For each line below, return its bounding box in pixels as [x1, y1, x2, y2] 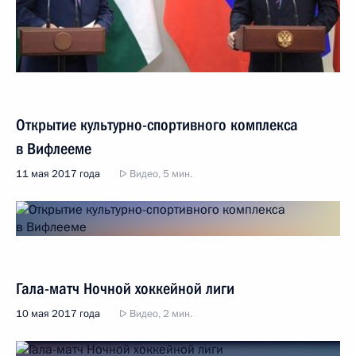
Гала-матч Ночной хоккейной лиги [16, 278, 234, 298]
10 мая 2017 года [16, 306, 100, 321]
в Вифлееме [16, 138, 91, 158]
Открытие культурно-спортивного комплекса [16, 114, 298, 134]
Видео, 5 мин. [127, 166, 192, 181]
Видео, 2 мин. [127, 306, 192, 321]
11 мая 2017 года [16, 166, 100, 181]
